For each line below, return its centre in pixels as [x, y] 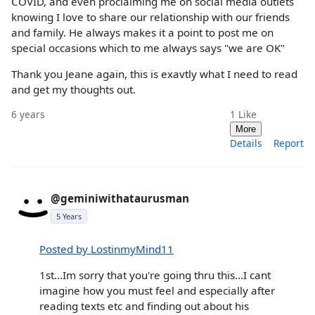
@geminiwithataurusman [120, 198]
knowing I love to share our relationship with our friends [150, 17]
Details [246, 143]
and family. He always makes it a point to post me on [142, 32]
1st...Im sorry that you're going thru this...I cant [155, 275]
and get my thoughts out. [73, 89]
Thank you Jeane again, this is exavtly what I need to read [154, 73]
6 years [28, 114]
